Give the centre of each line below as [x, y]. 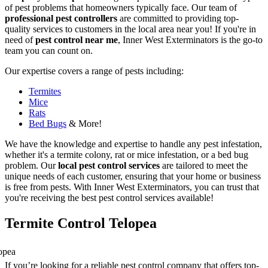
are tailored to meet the [204, 165]
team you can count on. [49, 50]
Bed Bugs [48, 123]
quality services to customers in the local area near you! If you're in [130, 29]
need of [20, 39]
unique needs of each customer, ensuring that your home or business [133, 176]
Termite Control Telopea [81, 223]
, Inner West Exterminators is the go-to [190, 39]
